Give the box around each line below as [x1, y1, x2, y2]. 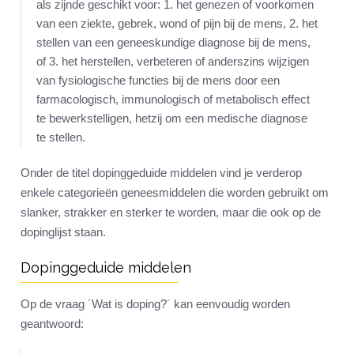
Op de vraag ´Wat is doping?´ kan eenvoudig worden [21, 297, 290, 311]
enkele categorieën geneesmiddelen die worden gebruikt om [21, 186, 329, 200]
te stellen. [36, 130, 85, 145]
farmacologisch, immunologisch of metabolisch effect [36, 92, 310, 107]
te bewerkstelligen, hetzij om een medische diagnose [36, 111, 307, 126]
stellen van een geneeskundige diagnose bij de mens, [36, 36, 311, 50]
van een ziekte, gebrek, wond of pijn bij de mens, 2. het [36, 17, 318, 31]
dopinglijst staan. [21, 225, 106, 239]
